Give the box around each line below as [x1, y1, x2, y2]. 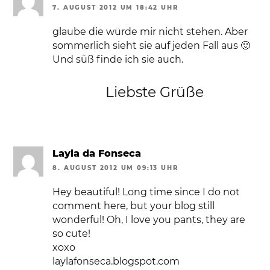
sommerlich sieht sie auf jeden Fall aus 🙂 [52, 40, 251, 52]
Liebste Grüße [105, 83, 204, 101]
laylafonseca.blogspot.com [52, 256, 180, 268]
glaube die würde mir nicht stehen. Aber [52, 26, 248, 38]
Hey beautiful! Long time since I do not [52, 186, 240, 198]
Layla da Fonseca [52, 147, 142, 159]
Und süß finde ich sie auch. [52, 54, 184, 66]
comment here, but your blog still [52, 200, 215, 212]
